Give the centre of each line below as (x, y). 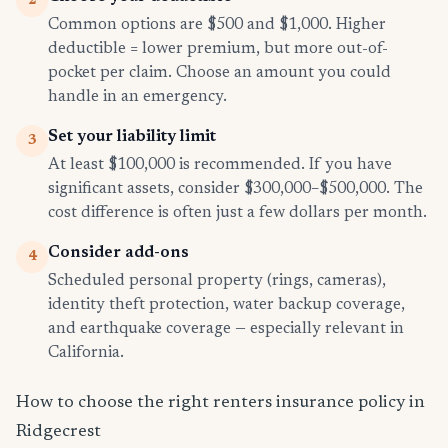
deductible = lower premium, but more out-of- (218, 49)
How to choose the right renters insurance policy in (220, 403)
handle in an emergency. (137, 97)
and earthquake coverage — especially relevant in (226, 329)
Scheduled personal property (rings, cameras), (217, 281)
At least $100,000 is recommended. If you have (220, 165)
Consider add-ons (118, 253)
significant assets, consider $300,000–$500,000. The (235, 189)
